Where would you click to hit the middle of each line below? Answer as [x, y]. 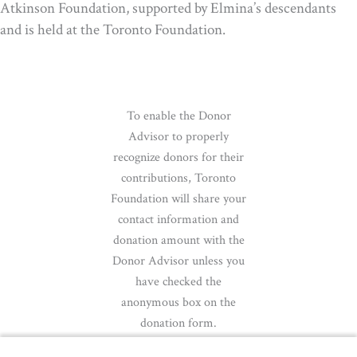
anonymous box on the [178, 302]
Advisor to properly [178, 137]
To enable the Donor [178, 116]
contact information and [178, 220]
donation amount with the [178, 240]
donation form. [178, 323]
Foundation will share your [178, 199]
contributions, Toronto [178, 178]
